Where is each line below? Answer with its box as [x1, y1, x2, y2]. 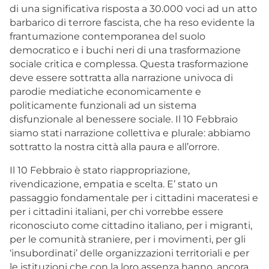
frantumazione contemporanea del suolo [10, 30, 205, 42]
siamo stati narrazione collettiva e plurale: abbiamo [10, 127, 250, 139]
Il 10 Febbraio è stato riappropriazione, [10, 164, 190, 176]
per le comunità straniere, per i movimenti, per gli [10, 233, 246, 245]
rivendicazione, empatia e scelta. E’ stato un [10, 178, 218, 190]
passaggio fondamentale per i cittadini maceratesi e [10, 192, 258, 204]
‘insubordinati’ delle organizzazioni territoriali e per [10, 247, 249, 259]
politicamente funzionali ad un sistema [10, 99, 196, 111]
